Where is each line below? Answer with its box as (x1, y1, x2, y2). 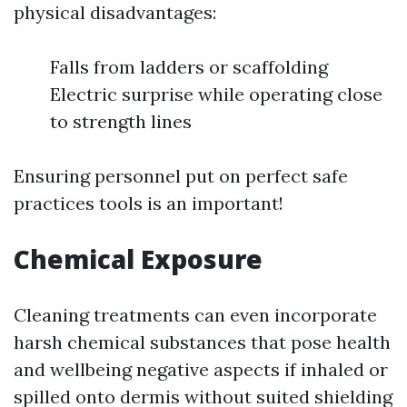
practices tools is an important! (14, 192, 283, 214)
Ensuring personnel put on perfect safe (14, 164, 348, 187)
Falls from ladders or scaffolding (50, 55, 328, 78)
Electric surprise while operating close (50, 83, 382, 105)
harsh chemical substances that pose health (14, 331, 391, 353)
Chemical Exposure (14, 242, 263, 276)
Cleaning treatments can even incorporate (14, 303, 377, 326)
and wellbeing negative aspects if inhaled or (14, 358, 388, 381)
